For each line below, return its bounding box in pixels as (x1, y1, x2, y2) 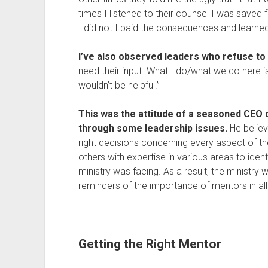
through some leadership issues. (78, 123, 227, 134)
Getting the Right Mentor (78, 237, 221, 251)
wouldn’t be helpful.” (78, 80, 160, 91)
